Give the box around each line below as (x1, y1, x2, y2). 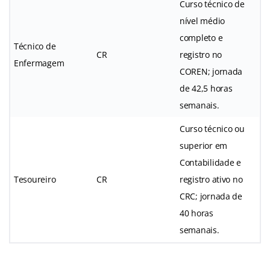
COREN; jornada (180, 65, 243, 77)
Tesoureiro (14, 173, 56, 185)
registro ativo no (180, 173, 243, 185)
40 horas (180, 207, 213, 219)
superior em (180, 139, 228, 151)
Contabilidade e (180, 156, 241, 168)
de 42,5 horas (180, 82, 233, 94)
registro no (180, 48, 222, 60)
